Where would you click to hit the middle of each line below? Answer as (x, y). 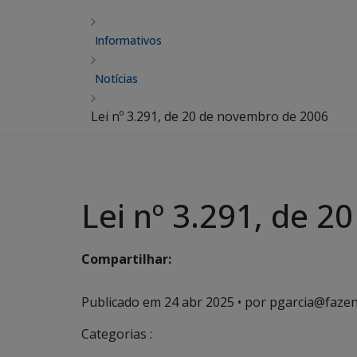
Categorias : (117, 334)
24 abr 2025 (199, 302)
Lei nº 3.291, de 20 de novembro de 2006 (210, 116)
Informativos (128, 40)
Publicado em (123, 302)
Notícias (116, 78)
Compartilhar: (126, 259)
